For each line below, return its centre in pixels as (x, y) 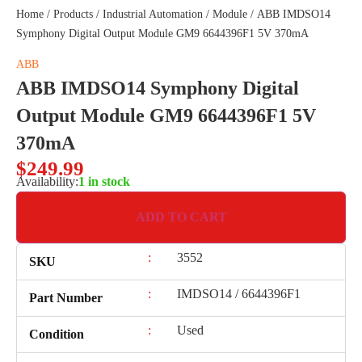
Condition (57, 335)
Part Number (66, 298)
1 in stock (104, 182)
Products (73, 14)
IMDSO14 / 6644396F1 (238, 294)
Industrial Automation (153, 14)
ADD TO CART (181, 217)
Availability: (47, 182)
